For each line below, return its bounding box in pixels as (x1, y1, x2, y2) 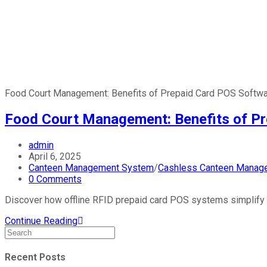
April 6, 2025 (29, 150, 81, 162)
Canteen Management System (29, 162, 154, 173)
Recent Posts (5, 251, 66, 263)
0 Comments (29, 173, 82, 185)
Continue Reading (5, 215, 77, 226)
